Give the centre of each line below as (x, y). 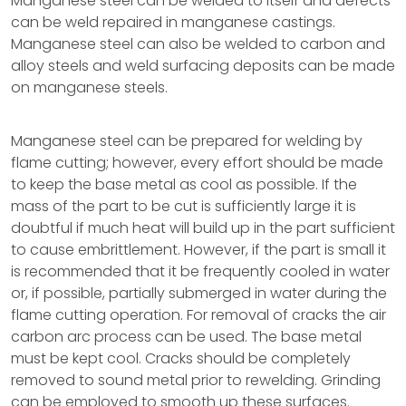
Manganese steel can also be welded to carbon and (198, 44)
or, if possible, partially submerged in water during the (199, 293)
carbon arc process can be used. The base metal (186, 337)
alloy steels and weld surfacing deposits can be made (203, 66)
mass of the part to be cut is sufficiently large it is (184, 206)
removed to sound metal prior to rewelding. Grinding (196, 380)
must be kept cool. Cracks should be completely (181, 358)
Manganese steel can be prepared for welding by (187, 141)
